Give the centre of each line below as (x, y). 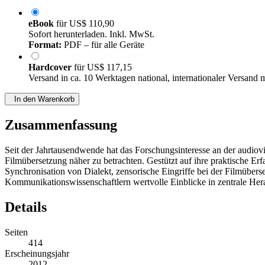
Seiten (16, 232)
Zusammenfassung (61, 125)
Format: (45, 45)
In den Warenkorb (42, 99)
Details (26, 207)
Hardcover (51, 67)
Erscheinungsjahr (37, 254)
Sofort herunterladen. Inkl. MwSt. (91, 34)
